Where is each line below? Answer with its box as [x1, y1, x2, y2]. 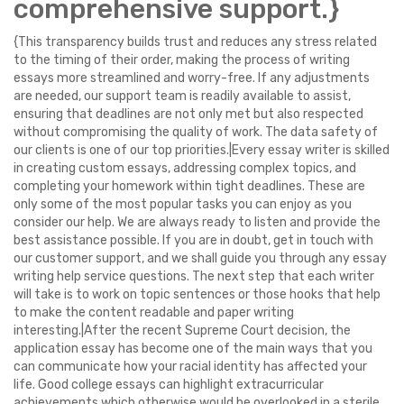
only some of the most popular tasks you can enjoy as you [14, 197, 352, 212]
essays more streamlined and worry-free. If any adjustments [14, 70, 370, 86]
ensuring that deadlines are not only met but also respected [14, 106, 363, 122]
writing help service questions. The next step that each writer [14, 269, 374, 284]
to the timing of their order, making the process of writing [14, 52, 350, 68]
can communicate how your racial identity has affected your [14, 359, 367, 374]
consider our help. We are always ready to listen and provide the [14, 215, 381, 230]
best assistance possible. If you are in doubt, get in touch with [14, 233, 373, 248]
